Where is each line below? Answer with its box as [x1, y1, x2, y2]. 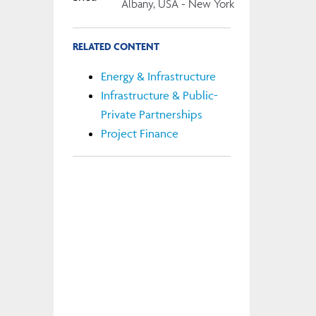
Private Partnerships [100, 107, 202, 122]
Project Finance [100, 126, 178, 141]
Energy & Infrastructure [100, 69, 216, 84]
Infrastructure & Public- [100, 88, 218, 103]
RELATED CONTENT [72, 39, 159, 53]
